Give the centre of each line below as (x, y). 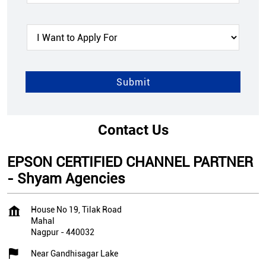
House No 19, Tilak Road (76, 210)
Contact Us (133, 130)
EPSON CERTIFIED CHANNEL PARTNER (130, 162)
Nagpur (45, 232)
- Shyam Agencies (66, 179)
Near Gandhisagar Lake (75, 254)
